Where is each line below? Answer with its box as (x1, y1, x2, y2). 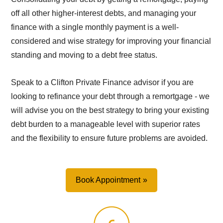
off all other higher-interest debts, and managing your (11, 8, 197, 17)
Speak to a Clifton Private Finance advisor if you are (11, 78, 194, 87)
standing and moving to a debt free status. (11, 50, 158, 59)
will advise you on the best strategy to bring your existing (11, 106, 210, 114)
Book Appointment (76, 176, 140, 185)
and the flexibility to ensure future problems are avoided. (11, 133, 208, 142)
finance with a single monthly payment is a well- (11, 22, 179, 31)
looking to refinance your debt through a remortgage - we (11, 92, 210, 101)
